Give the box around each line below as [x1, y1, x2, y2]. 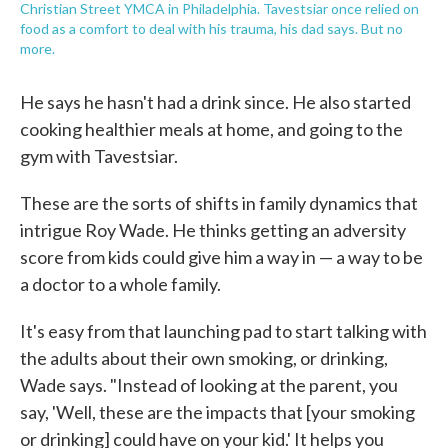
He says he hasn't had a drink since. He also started [20, 91, 411, 113]
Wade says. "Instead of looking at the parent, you [20, 374, 398, 396]
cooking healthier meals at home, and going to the [20, 118, 403, 140]
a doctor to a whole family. [20, 273, 221, 295]
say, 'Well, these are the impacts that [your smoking [20, 401, 415, 423]
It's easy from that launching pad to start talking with [20, 320, 427, 342]
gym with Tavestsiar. [20, 145, 178, 167]
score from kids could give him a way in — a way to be [20, 246, 423, 268]
